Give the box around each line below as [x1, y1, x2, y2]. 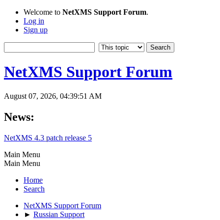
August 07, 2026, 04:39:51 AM [4, 91, 102, 100]
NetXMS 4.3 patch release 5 [4, 133, 92, 142]
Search [24, 184, 45, 193]
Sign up [24, 26, 48, 34]
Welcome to [24, 8, 62, 16]
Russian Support [33, 210, 84, 219]
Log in [24, 17, 44, 25]
